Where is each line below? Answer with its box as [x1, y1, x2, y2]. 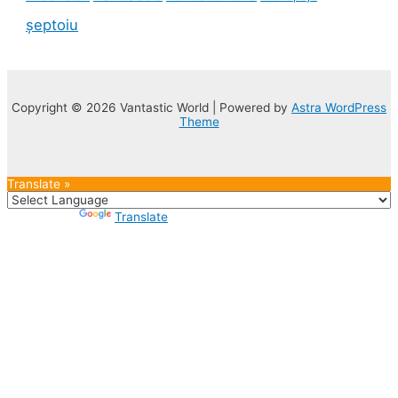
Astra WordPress [291, 99, 386, 115]
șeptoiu [26, 15, 79, 34]
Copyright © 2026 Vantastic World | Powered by [12, 99, 291, 115]
